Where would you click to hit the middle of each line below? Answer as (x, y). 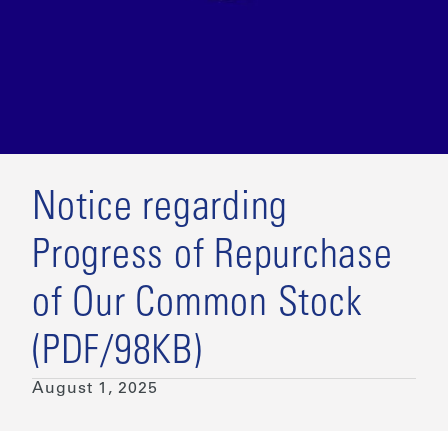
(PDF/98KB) (117, 353)
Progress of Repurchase (212, 257)
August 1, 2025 (95, 388)
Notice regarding (160, 209)
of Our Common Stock (197, 305)
